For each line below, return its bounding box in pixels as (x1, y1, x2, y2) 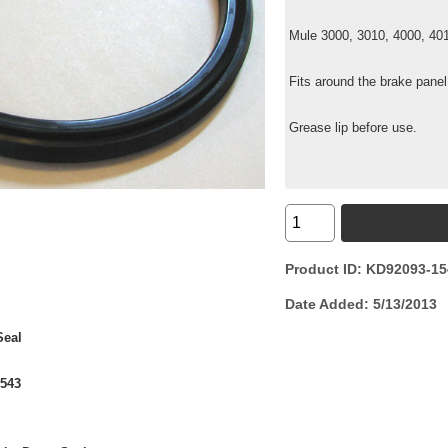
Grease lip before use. (289, 119, 418, 135)
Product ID (285, 260, 358, 277)
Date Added (285, 295, 365, 312)
